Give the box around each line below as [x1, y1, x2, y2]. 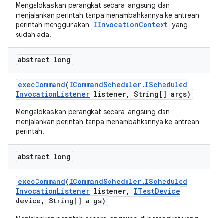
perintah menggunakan [16, 20, 91, 29]
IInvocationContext [93, 20, 168, 29]
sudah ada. [16, 30, 51, 39]
